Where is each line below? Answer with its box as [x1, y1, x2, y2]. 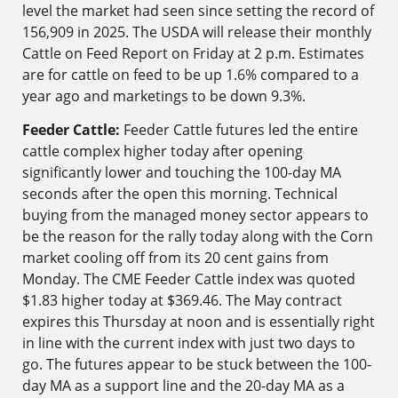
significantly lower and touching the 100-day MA [22, 163, 341, 183]
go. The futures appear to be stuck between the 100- [22, 354, 371, 375]
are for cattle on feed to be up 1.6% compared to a [22, 65, 359, 84]
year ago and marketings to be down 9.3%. [22, 86, 306, 106]
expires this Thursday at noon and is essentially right [22, 312, 375, 332]
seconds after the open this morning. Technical [22, 184, 338, 204]
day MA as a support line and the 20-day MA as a [22, 376, 345, 396]
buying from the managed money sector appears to [22, 205, 369, 226]
